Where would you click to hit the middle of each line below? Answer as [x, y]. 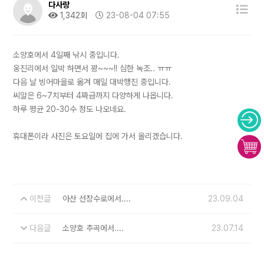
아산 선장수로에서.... [97, 199]
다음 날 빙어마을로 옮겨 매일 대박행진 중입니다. [92, 82]
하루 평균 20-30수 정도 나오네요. [70, 109]
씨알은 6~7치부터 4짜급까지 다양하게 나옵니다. [93, 95]
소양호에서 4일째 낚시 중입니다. [67, 55]
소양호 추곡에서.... [93, 228]
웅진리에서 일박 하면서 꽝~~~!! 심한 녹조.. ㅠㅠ [93, 68]
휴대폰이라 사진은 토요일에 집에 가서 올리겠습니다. [98, 136]
